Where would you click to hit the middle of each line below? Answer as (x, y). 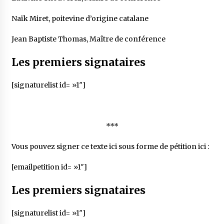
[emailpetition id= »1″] (49, 167)
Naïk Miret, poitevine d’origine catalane (80, 19)
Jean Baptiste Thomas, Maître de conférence (88, 39)
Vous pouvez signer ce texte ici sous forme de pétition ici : (110, 147)
